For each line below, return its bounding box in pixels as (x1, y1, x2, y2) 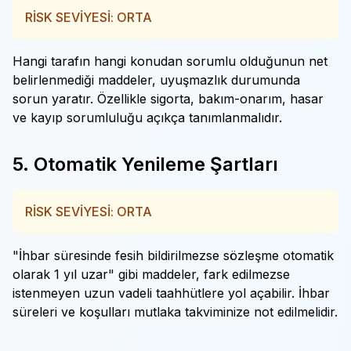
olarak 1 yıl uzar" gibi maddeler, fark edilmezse (13, 266, 290, 282)
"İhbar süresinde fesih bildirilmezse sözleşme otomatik (13, 248, 334, 263)
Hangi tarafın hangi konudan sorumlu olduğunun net (13, 53, 327, 69)
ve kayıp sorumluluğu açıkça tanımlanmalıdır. (13, 110, 282, 125)
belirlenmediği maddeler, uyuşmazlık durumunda (13, 72, 300, 88)
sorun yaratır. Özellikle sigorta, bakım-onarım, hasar (13, 91, 324, 107)
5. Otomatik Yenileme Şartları (13, 153, 278, 175)
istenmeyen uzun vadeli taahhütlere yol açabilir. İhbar (13, 285, 330, 301)
